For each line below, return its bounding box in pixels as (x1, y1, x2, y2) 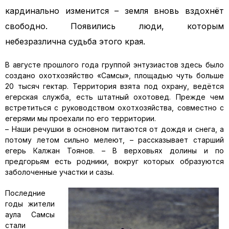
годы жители (5, 199, 55, 208)
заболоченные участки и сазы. (5, 168, 114, 176)
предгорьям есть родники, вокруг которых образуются (5, 157, 224, 166)
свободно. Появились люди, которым (5, 21, 224, 31)
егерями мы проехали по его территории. (5, 114, 156, 123)
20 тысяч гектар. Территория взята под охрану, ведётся (5, 82, 224, 90)
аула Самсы (5, 210, 55, 219)
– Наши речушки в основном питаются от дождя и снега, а (5, 125, 224, 133)
